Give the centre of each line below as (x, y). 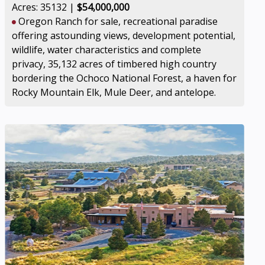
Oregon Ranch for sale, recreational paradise (117, 21)
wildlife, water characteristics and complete (107, 50)
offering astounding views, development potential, (124, 35)
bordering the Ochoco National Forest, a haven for (125, 78)
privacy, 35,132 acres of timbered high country (114, 64)
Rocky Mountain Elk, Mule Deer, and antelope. (114, 92)
